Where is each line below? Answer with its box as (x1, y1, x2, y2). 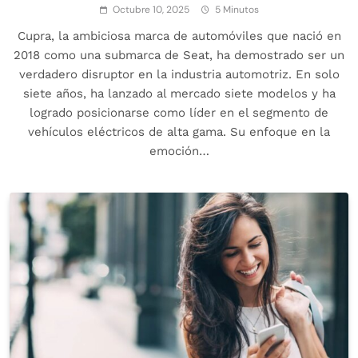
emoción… (149, 143, 209, 158)
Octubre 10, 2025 (112, 2, 189, 16)
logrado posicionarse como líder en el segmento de (30, 105, 328, 120)
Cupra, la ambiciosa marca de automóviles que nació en (17, 28, 341, 43)
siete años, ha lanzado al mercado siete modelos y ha (22, 86, 336, 101)
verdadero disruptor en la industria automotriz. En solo (18, 66, 340, 82)
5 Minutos (214, 2, 259, 16)
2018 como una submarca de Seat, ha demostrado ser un (14, 47, 344, 62)
